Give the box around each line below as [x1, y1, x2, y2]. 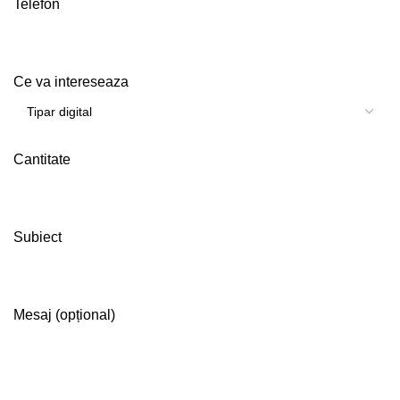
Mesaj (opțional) [13, 307, 115, 322]
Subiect [13, 229, 62, 245]
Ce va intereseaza [13, 74, 129, 89]
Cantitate [13, 152, 71, 167]
